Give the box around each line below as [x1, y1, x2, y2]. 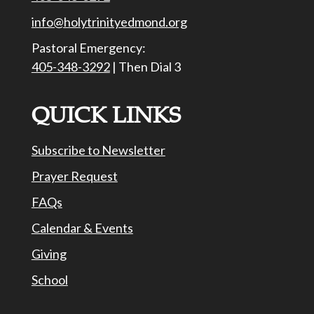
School [31, 272, 68, 288]
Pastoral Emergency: [31, 40, 146, 56]
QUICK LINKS [31, 102, 181, 130]
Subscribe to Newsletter [31, 142, 165, 158]
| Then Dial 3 [109, 59, 181, 75]
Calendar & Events [31, 220, 133, 236]
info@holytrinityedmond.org [31, 14, 187, 30]
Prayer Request [31, 168, 118, 184]
